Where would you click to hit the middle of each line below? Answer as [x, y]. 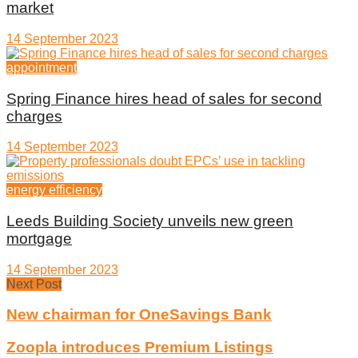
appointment [42, 67]
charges [34, 116]
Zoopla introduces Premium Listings [140, 348]
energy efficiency [54, 190]
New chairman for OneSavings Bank [139, 315]
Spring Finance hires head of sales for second [164, 98]
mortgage [39, 238]
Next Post [34, 284]
